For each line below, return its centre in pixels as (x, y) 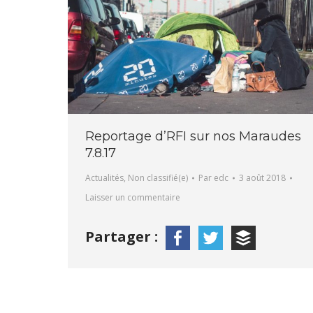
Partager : (123, 237)
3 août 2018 (262, 178)
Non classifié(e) (158, 178)
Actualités (104, 178)
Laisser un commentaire (133, 198)
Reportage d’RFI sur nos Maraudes (193, 137)
